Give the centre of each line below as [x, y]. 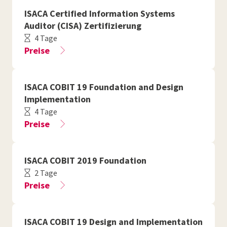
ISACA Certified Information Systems [100, 13]
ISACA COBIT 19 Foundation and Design [104, 87]
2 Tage [46, 173]
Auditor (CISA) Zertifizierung [83, 26]
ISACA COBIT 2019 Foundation [85, 160]
